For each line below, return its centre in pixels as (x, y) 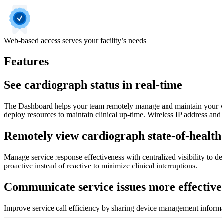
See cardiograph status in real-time (93, 84)
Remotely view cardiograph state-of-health (112, 136)
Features (26, 62)
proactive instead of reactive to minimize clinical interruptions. (101, 166)
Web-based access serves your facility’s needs (75, 41)
